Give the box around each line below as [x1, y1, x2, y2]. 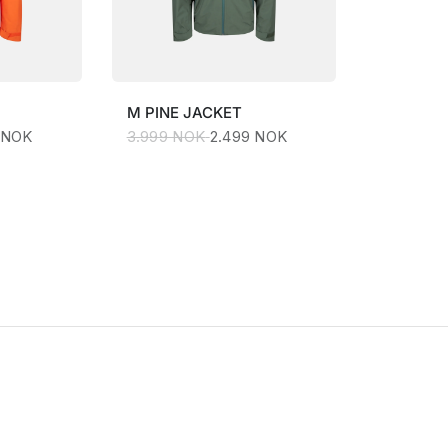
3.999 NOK [126, 126, 206, 146]
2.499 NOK [209, 126, 288, 146]
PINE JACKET [144, 102, 242, 122]
